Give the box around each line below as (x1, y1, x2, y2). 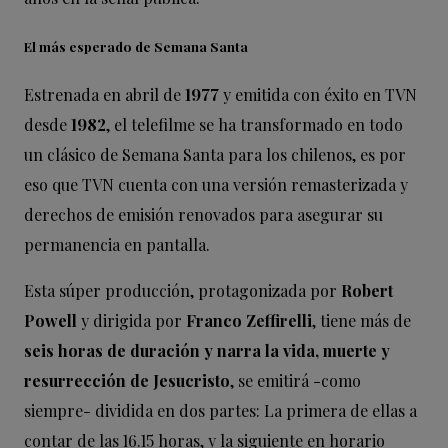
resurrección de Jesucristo (24, 369, 230, 391)
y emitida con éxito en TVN (219, 83, 417, 105)
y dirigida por (77, 309, 186, 331)
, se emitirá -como (230, 369, 361, 391)
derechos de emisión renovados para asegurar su (24, 203, 383, 225)
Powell (24, 309, 77, 331)
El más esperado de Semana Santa (24, 36, 248, 55)
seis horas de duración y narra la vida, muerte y (24, 339, 390, 361)
